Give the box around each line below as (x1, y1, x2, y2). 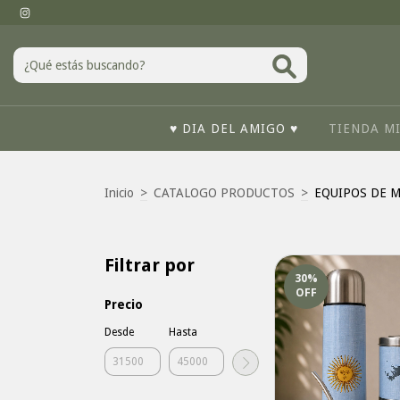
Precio (104, 297, 143, 312)
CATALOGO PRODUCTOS (154, 185, 295, 200)
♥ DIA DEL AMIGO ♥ (169, 121, 298, 136)
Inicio (104, 185, 134, 200)
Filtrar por (104, 254, 195, 276)
